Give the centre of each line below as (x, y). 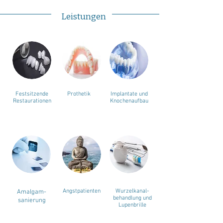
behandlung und (132, 198)
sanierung (32, 201)
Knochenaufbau (129, 101)
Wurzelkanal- (132, 191)
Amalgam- (32, 192)
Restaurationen (32, 101)
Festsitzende (32, 94)
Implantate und (129, 94)
